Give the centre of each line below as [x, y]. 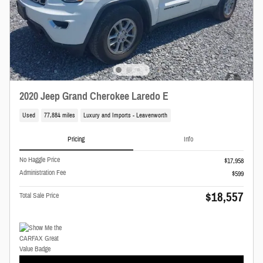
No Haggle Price [40, 159]
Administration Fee [43, 172]
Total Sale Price [39, 195]
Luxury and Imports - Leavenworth [126, 116]
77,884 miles [59, 116]
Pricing [76, 139]
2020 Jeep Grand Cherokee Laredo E [94, 96]
